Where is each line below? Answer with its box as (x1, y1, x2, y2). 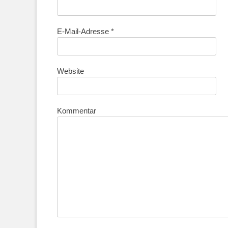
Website (57, 67, 84, 75)
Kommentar (57, 106, 96, 115)
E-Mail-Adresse (57, 27, 111, 36)
